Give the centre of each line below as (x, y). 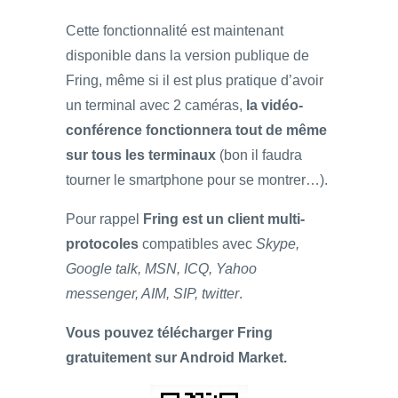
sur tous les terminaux (141, 155)
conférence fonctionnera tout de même (196, 130)
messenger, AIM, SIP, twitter (152, 293)
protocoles (102, 243)
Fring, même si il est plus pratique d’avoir (195, 80)
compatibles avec (197, 243)
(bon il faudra (259, 155)
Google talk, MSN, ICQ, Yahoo (161, 268)
